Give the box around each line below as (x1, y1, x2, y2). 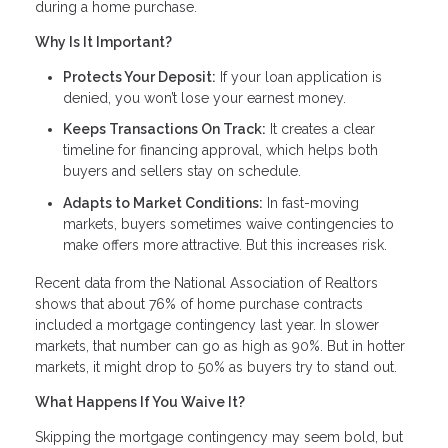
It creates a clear (266, 121, 375, 138)
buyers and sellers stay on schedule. (63, 163, 301, 180)
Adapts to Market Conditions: (63, 194, 263, 211)
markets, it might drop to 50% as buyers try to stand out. (35, 358, 397, 375)
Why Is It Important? (35, 33, 172, 50)
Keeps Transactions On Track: (63, 121, 266, 138)
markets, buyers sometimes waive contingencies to (63, 215, 394, 232)
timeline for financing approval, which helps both (63, 142, 378, 159)
